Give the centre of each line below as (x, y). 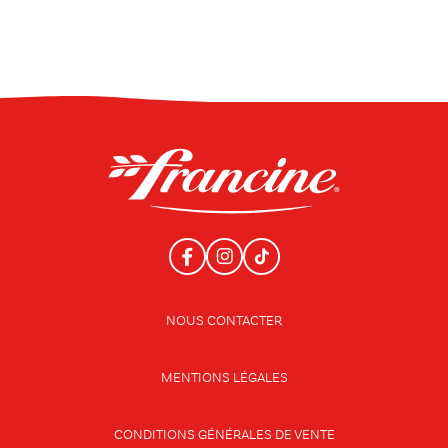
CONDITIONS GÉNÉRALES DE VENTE (224, 435)
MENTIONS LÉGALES (224, 378)
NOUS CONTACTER (224, 321)
